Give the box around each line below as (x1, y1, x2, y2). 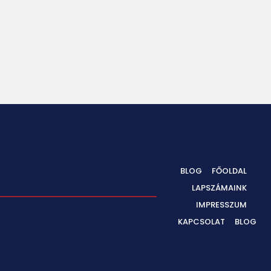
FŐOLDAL (211, 165, 247, 177)
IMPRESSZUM (195, 199, 247, 211)
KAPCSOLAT (177, 216, 225, 228)
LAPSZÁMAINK (191, 182, 247, 194)
